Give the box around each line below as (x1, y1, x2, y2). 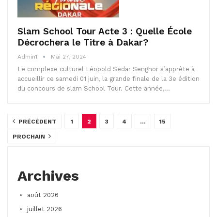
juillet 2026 (27, 205, 62, 213)
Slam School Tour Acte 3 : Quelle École (17, 25, 192, 37)
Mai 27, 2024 (51, 53, 86, 60)
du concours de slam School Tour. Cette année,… (17, 84, 170, 92)
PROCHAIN (13, 133, 46, 140)
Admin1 (17, 53, 39, 60)
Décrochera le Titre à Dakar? (17, 36, 148, 48)
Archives (17, 167, 79, 184)
